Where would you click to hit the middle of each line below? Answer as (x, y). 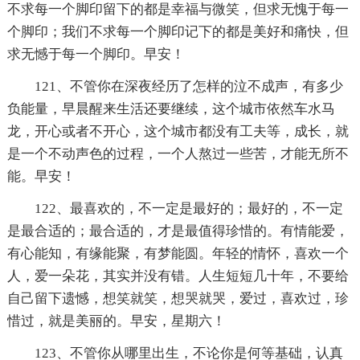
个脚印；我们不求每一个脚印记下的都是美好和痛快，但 (178, 31)
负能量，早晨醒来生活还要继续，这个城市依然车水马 (171, 108)
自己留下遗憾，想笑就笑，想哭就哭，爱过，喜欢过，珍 (178, 298)
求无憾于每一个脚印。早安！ (96, 54)
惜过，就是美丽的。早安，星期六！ (116, 321)
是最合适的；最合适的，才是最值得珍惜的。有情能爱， (178, 231)
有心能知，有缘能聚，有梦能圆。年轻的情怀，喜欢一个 (178, 253)
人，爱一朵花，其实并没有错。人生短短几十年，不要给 (178, 276)
